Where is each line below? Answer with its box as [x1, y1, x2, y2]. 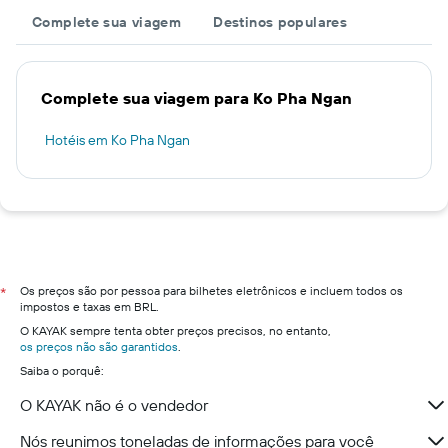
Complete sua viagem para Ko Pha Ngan [41, 88, 352, 108]
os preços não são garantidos [20, 339, 178, 354]
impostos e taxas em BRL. [20, 299, 159, 314]
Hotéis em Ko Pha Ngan [45, 131, 190, 149]
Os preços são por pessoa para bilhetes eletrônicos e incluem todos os [20, 283, 403, 298]
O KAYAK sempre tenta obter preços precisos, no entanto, [20, 323, 331, 338]
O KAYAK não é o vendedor [20, 395, 208, 415]
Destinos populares [213, 13, 348, 31]
